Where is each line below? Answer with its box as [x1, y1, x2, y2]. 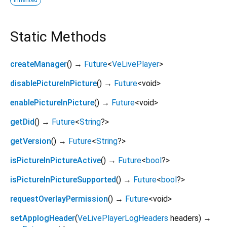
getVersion [10, 136, 51, 146]
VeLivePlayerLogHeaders [78, 213, 168, 223]
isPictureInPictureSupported [10, 175, 116, 185]
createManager [10, 59, 67, 69]
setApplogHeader [10, 213, 75, 223]
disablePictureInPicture [10, 79, 97, 89]
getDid [10, 117, 34, 127]
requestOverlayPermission [10, 194, 108, 204]
